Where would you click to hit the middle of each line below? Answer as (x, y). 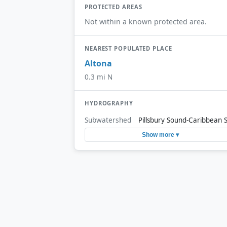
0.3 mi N (99, 77)
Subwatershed (108, 120)
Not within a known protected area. (146, 21)
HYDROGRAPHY (109, 103)
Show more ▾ (160, 135)
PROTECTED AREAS (113, 7)
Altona (98, 64)
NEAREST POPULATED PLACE (128, 48)
